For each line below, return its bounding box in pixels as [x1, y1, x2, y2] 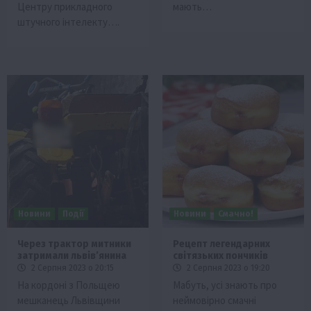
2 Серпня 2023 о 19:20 [185, 262, 270, 273]
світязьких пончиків [173, 249, 268, 262]
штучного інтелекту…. [17, 15, 119, 28]
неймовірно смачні [173, 293, 256, 307]
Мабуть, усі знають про [173, 278, 277, 292]
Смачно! [218, 208, 253, 219]
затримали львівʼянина [17, 249, 126, 262]
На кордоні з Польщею [17, 278, 120, 292]
